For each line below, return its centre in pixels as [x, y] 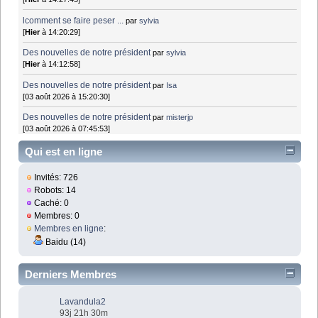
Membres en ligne [69, 228]
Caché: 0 [51, 203]
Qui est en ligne [64, 151]
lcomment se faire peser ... [73, 20]
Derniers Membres [71, 274]
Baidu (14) [65, 242]
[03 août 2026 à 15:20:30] [67, 96]
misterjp [180, 117]
